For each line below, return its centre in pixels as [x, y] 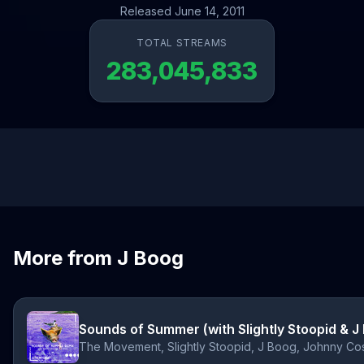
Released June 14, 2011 [182, 11]
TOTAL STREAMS [182, 43]
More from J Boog [98, 258]
